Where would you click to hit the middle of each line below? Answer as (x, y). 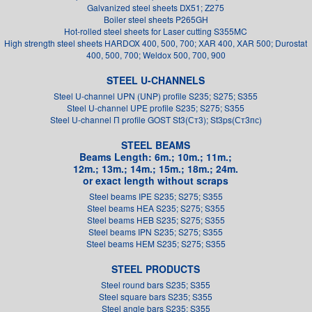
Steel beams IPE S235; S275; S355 (156, 196)
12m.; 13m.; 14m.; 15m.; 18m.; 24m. (156, 169)
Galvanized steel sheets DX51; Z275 (156, 8)
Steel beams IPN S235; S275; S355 (156, 232)
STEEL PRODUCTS (156, 269)
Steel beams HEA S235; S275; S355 (156, 208)
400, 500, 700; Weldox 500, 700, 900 (156, 55)
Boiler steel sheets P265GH (156, 19)
